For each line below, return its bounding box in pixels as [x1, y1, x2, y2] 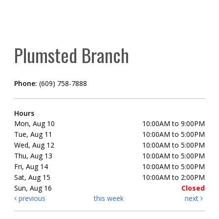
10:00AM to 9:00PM [142, 119, 205, 129]
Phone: [14, 79, 39, 88]
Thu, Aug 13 [14, 151, 52, 161]
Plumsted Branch [14, 41, 129, 69]
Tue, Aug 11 [14, 130, 52, 139]
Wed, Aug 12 [14, 140, 54, 150]
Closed [181, 183, 205, 193]
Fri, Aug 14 [14, 162, 48, 172]
